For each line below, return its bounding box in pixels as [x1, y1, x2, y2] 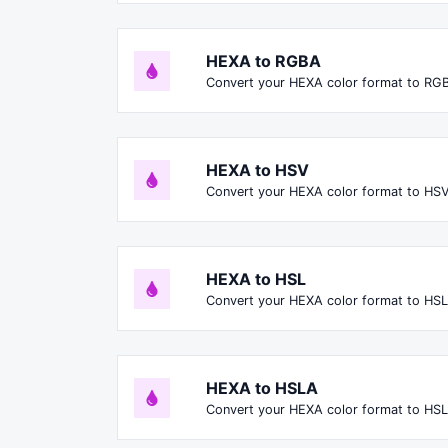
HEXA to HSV [206, 160, 309, 181]
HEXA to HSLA [206, 378, 318, 399]
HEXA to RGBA [206, 51, 321, 72]
